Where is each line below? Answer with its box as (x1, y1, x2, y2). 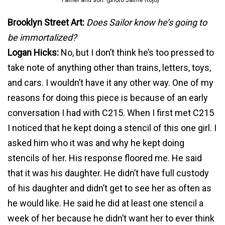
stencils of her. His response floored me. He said (8, 153, 202, 164)
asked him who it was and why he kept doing (8, 138, 184, 149)
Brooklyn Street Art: (8, 17, 84, 28)
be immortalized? (8, 32, 77, 43)
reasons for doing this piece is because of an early (8, 92, 208, 103)
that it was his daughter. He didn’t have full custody (8, 168, 209, 179)
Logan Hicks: (8, 47, 59, 58)
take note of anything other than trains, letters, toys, (8, 62, 211, 73)
